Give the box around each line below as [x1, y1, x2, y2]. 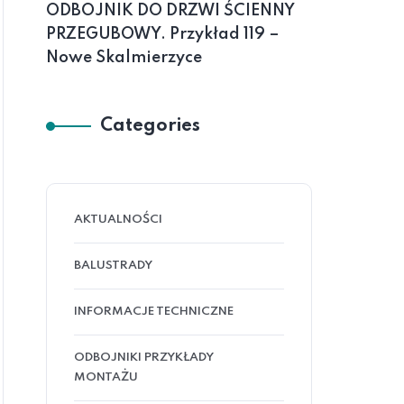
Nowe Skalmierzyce [46, 50, 202, 66]
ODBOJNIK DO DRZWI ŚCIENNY [46, 3, 295, 19]
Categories [100, 117, 200, 135]
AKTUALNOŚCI [74, 214, 162, 225]
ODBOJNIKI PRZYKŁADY [74, 352, 214, 363]
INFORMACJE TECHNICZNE [74, 306, 234, 317]
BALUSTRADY [74, 260, 152, 271]
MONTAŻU [74, 372, 138, 383]
